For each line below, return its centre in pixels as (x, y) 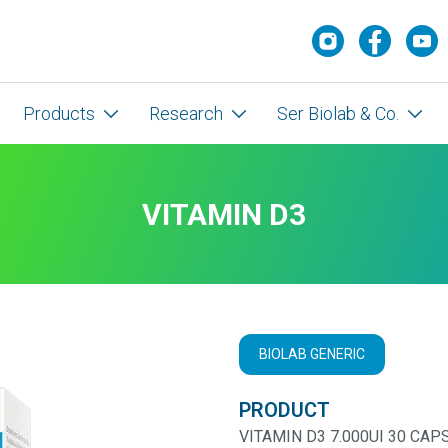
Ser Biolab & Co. (338, 113)
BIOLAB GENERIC (312, 354)
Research (186, 113)
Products (59, 113)
